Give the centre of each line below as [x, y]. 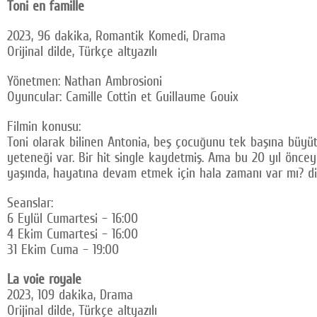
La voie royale [44, 279]
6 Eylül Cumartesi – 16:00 [73, 218]
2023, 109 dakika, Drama [70, 295]
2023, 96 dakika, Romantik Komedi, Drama [116, 36]
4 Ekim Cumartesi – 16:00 [73, 234]
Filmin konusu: [44, 126]
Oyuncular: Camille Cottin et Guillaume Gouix [123, 97]
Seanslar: [30, 203]
